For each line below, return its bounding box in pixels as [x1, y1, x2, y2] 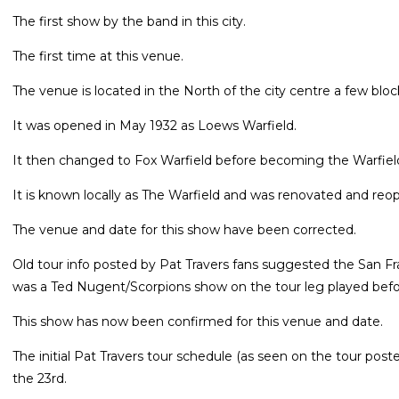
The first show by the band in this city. [12, 13, 246, 30]
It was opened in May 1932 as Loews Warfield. [12, 118, 297, 134]
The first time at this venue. [12, 48, 183, 65]
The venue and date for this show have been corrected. [12, 222, 356, 239]
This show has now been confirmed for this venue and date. [12, 313, 383, 330]
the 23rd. [12, 370, 67, 387]
